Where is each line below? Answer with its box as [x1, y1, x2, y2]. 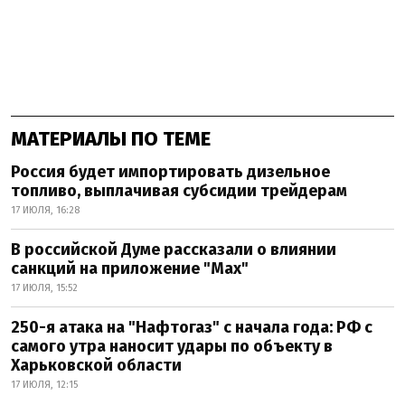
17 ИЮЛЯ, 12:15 [11, 379, 78, 391]
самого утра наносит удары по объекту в [11, 336, 333, 357]
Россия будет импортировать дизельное [11, 162, 330, 183]
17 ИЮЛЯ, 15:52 [11, 282, 78, 295]
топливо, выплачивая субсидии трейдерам [11, 181, 347, 202]
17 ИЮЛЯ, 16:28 [11, 204, 80, 217]
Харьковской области [11, 355, 182, 376]
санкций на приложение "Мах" [11, 259, 249, 279]
